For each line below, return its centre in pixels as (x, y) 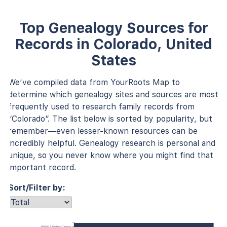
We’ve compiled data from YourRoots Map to (94, 82)
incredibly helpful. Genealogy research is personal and (112, 143)
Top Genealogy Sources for (113, 28)
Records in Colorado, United (113, 44)
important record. (42, 167)
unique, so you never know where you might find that (111, 155)
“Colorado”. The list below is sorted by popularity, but (110, 119)
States (113, 60)
